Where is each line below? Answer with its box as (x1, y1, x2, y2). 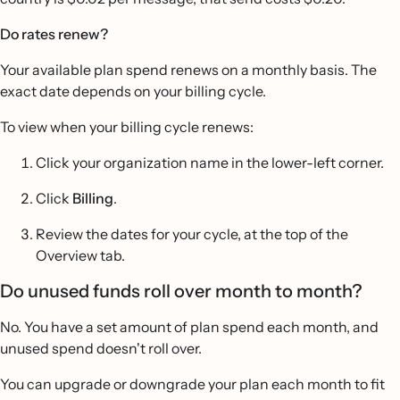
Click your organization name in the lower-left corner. (36, 154, 384, 171)
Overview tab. (36, 246, 125, 264)
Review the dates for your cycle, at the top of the (36, 225, 348, 243)
